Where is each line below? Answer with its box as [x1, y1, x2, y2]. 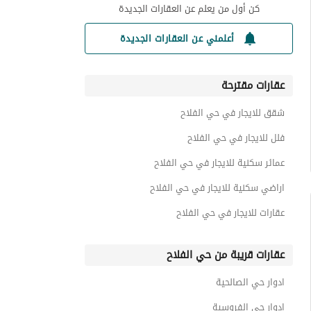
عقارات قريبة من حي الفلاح [167, 244, 285, 265]
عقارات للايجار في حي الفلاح [176, 203, 285, 222]
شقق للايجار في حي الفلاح [180, 103, 285, 122]
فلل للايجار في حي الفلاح [187, 128, 285, 147]
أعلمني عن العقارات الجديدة [119, 28, 235, 48]
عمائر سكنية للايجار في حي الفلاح [154, 153, 285, 172]
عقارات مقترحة [221, 75, 285, 96]
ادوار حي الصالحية [216, 273, 285, 292]
